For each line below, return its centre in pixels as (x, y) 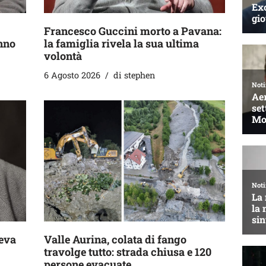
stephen (140, 75)
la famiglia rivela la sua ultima (121, 44)
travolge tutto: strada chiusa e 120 (128, 251)
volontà (63, 56)
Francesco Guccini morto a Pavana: (133, 31)
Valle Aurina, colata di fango (115, 239)
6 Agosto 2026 (72, 75)
